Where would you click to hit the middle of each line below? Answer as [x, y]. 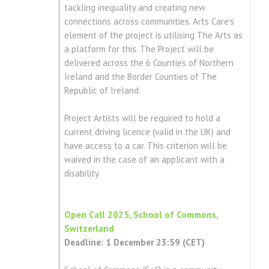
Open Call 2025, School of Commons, [141, 215]
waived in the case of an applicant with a [144, 160]
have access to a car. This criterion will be [145, 146]
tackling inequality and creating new [134, 8]
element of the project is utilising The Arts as [153, 35]
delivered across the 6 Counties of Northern [149, 63]
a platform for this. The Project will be [139, 49]
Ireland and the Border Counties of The [140, 77]
